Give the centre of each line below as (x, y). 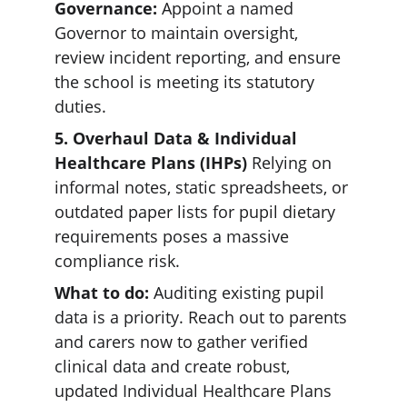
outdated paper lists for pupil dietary (197, 212)
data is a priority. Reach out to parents (203, 317)
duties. (85, 106)
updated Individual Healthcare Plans (195, 391)
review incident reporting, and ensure (200, 57)
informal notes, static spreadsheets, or (203, 187)
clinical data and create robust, (174, 366)
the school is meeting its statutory (187, 82)
